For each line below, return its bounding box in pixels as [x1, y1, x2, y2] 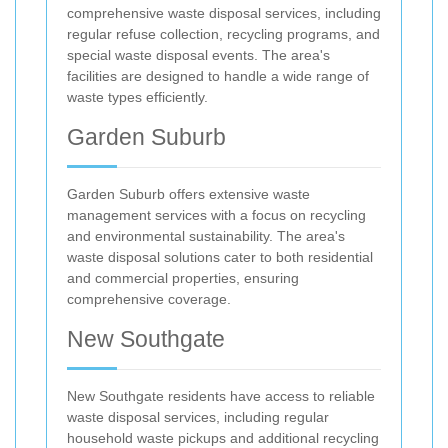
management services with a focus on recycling [67, 207, 366, 224]
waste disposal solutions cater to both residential [67, 249, 373, 266]
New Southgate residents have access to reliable [67, 388, 375, 405]
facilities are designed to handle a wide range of [67, 68, 369, 85]
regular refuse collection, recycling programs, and [67, 26, 380, 43]
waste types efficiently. [67, 89, 208, 106]
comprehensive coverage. [67, 291, 231, 308]
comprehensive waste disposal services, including [67, 5, 381, 22]
